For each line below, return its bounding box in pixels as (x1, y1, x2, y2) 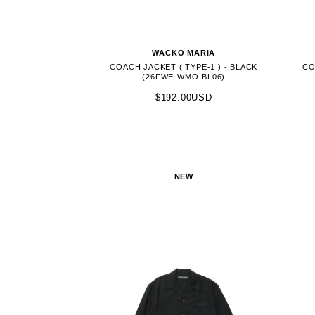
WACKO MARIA (152, 48, 216, 57)
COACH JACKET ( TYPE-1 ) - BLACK (110, 62, 258, 71)
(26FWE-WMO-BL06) (142, 72, 226, 81)
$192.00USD (155, 92, 212, 103)
